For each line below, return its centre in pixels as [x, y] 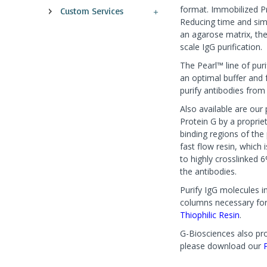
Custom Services [92, 11]
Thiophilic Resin [210, 215]
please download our [222, 246]
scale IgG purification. [221, 47]
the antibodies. [208, 171]
